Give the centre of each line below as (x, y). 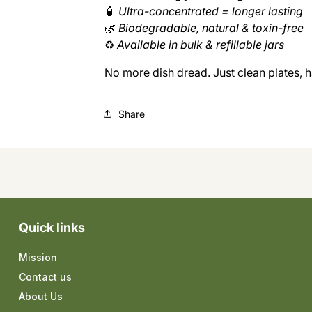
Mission (38, 257)
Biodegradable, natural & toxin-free (211, 28)
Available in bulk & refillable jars (200, 45)
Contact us (45, 277)
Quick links (52, 227)
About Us (40, 296)
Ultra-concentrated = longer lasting (210, 11)
